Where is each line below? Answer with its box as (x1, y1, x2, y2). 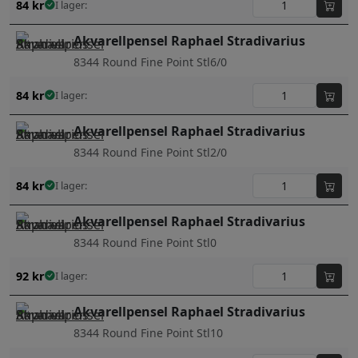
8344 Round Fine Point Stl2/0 (74, 145, 227, 161)
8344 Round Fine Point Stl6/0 (74, 54, 227, 70)
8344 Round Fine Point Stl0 (74, 235, 217, 251)
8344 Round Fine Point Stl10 (74, 325, 223, 341)
